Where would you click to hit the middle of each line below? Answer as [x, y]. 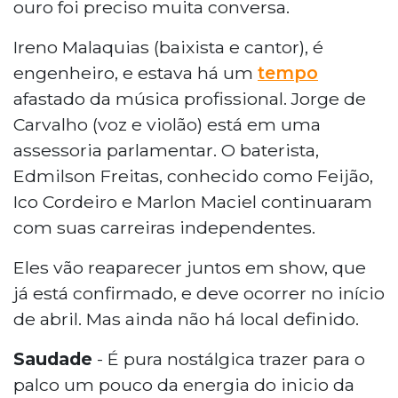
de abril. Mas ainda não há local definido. [186, 318]
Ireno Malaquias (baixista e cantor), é [168, 47]
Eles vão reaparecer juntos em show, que [190, 267]
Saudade [53, 358]
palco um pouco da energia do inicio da [184, 384]
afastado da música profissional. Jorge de [190, 98]
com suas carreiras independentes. [164, 227]
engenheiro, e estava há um [135, 72]
